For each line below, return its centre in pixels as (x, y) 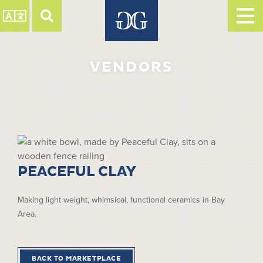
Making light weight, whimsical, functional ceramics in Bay (121, 200)
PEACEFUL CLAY (77, 172)
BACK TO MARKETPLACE (77, 259)
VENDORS (131, 67)
